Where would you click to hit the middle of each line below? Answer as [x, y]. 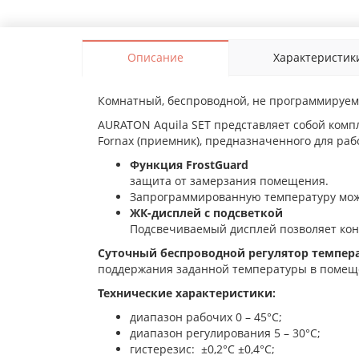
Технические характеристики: [187, 293]
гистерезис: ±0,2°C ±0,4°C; [202, 349]
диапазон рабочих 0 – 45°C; [206, 317]
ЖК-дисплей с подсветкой [206, 213]
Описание [155, 58]
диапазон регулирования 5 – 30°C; [225, 333]
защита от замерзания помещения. [229, 181]
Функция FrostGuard [189, 165]
